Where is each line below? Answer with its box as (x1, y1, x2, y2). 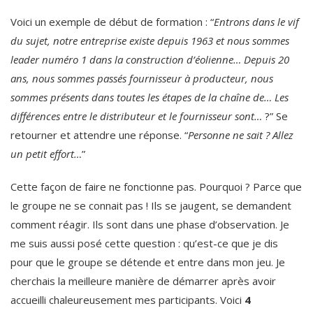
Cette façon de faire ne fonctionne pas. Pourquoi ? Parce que (10, 179, 302, 194)
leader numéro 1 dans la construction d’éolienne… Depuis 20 (10, 52, 289, 66)
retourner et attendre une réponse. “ (10, 127, 188, 142)
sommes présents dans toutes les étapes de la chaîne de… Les (10, 89, 289, 104)
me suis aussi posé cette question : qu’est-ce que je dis (10, 235, 278, 250)
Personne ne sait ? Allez (188, 127, 293, 142)
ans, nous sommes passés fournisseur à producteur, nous (10, 71, 273, 85)
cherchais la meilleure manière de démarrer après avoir (10, 273, 276, 288)
